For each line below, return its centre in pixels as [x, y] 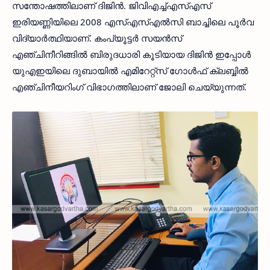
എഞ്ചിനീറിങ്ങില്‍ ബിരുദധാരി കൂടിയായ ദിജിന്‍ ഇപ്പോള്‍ [131, 54]
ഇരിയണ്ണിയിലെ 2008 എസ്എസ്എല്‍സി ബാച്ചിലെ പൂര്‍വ [133, 22]
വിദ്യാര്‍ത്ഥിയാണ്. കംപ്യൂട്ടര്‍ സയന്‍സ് [97, 38]
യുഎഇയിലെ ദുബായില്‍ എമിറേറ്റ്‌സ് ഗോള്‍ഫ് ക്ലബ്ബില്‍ [130, 71]
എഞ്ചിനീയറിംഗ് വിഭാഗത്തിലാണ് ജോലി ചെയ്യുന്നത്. [129, 87]
